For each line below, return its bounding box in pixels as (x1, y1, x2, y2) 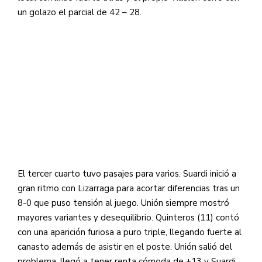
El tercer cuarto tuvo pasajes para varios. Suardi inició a (18, 167, 236, 180)
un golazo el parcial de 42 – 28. (18, 6, 142, 18)
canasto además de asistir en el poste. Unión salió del (18, 240, 232, 253)
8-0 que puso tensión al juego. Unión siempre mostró (18, 196, 229, 209)
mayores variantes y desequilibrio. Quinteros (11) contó (18, 211, 239, 223)
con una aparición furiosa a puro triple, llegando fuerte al (18, 226, 242, 238)
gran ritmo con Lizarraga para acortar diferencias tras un (18, 182, 240, 194)
